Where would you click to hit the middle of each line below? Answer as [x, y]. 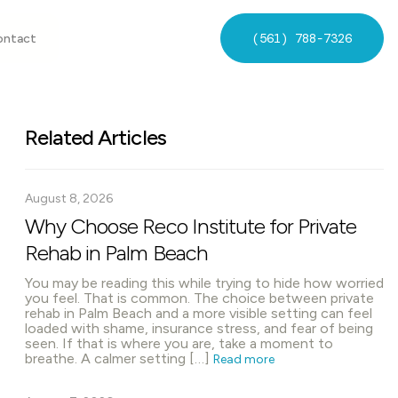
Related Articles [96, 137]
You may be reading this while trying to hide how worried [204, 283]
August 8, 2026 [69, 199]
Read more [244, 359]
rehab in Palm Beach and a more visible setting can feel [199, 313]
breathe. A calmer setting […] [119, 358]
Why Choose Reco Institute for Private [191, 226]
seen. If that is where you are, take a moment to [179, 343]
